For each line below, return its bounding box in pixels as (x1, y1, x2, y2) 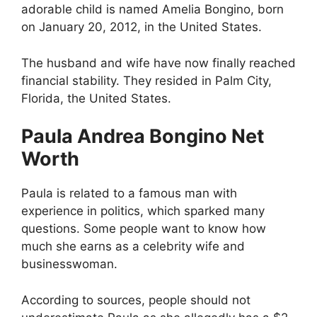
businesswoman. (21, 257, 117, 272)
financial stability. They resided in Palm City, (21, 73, 272, 88)
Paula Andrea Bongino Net (21, 125, 264, 149)
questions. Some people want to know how (21, 221, 266, 236)
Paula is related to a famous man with (21, 186, 237, 201)
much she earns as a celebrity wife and (21, 239, 245, 254)
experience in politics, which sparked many (21, 204, 265, 219)
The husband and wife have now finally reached (21, 55, 296, 70)
